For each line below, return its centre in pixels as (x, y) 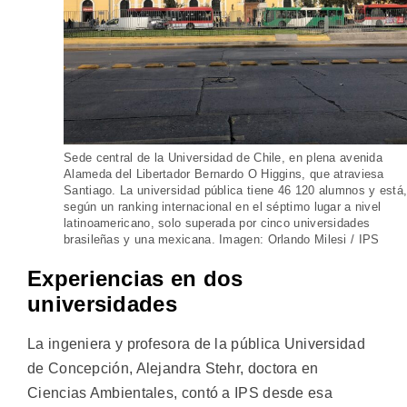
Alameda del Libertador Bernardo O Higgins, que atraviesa (224, 174)
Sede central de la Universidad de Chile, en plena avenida (223, 157)
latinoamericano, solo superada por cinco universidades (217, 223)
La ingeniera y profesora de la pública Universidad (196, 343)
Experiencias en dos (135, 278)
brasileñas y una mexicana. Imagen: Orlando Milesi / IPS (222, 239)
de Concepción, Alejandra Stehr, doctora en (173, 368)
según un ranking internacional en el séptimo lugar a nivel (223, 206)
